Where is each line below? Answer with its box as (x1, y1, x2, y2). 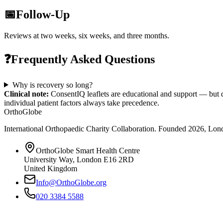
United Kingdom (24, 164, 77, 173)
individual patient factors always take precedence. (4, 98, 159, 107)
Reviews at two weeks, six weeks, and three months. (4, 31, 169, 40)
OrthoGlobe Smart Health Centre (36, 146, 140, 155)
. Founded (154, 124, 188, 133)
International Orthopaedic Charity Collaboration (4, 124, 154, 133)
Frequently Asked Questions (11, 52, 155, 66)
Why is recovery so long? (12, 80, 93, 89)
